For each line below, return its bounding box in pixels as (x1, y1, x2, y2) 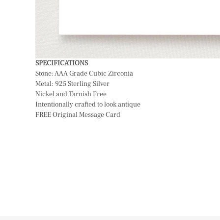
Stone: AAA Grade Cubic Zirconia (35, 69, 133, 78)
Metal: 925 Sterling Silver (35, 79, 110, 88)
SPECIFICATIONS (35, 58, 88, 68)
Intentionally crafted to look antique (35, 100, 140, 109)
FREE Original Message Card (35, 110, 120, 119)
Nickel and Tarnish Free (35, 89, 107, 99)
